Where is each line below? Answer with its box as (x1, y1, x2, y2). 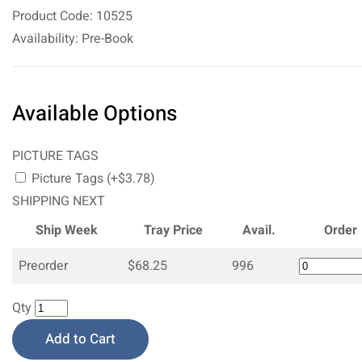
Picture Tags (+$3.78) (28, 168, 155, 188)
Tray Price (144, 220, 203, 240)
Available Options (12, 98, 177, 129)
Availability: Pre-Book (12, 28, 133, 48)
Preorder (19, 255, 68, 276)
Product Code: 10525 (12, 6, 133, 26)
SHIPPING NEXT (12, 191, 105, 211)
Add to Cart (45, 328, 116, 349)
